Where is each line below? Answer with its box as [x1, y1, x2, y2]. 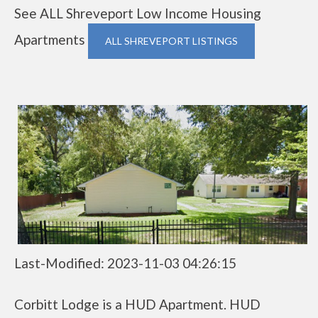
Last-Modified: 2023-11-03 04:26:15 [14, 254, 236, 271]
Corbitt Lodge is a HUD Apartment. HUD [14, 295, 261, 312]
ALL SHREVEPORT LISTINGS [105, 35, 238, 47]
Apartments [14, 31, 88, 48]
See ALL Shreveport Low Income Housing [14, 5, 261, 21]
